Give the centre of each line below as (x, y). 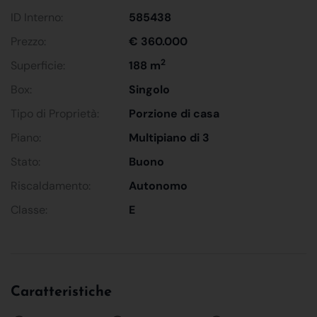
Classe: (29, 209)
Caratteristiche (61, 292)
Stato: (25, 161)
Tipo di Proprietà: (55, 113)
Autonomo (158, 185)
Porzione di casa (174, 113)
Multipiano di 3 (169, 137)
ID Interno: (37, 17)
